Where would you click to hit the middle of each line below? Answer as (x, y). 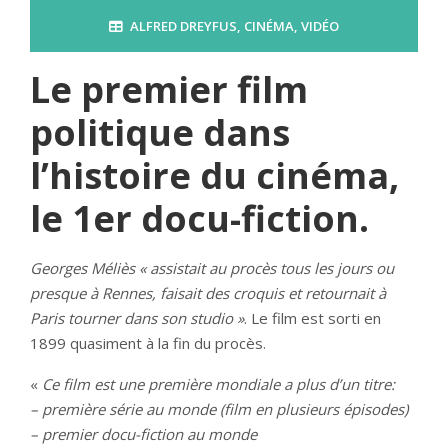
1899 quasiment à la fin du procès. (148, 343)
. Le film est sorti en (312, 318)
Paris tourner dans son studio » (137, 318)
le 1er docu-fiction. (199, 218)
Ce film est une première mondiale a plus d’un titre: (218, 384)
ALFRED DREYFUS (183, 26)
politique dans (160, 132)
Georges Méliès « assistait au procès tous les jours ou (212, 268)
